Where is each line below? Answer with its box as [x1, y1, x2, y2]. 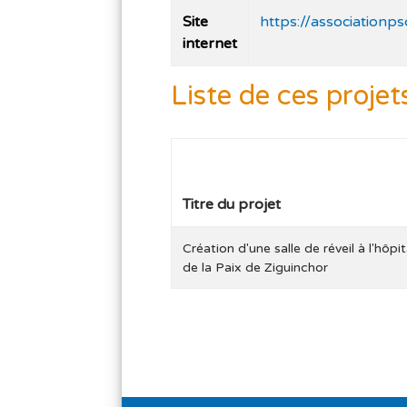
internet [183, 34, 238, 53]
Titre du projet [183, 194, 282, 213]
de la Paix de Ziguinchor [183, 259, 329, 275]
